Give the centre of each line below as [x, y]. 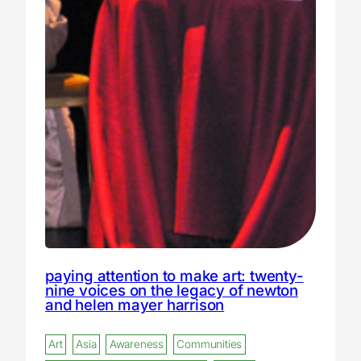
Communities [210, 344]
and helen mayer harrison [135, 304]
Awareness [136, 344]
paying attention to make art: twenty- [174, 275]
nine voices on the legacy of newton [172, 290]
